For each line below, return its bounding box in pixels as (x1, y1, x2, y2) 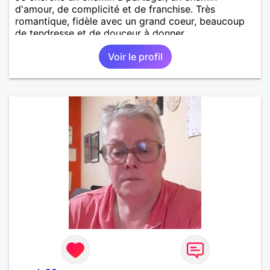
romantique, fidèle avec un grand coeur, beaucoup (15, 14, 245, 27)
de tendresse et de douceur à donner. (15, 27, 186, 39)
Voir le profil (107, 50, 163, 63)
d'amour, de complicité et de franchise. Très (15, 2, 215, 15)
